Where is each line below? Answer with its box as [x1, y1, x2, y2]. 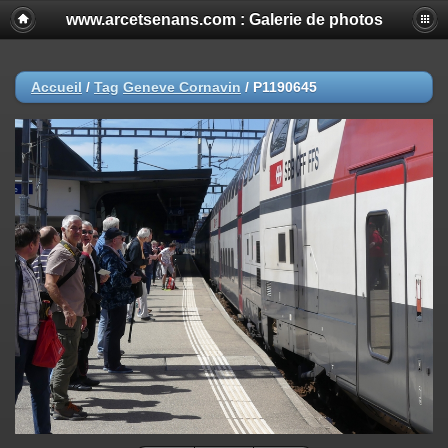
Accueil [31, 79, 82, 95]
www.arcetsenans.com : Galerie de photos [65, 11, 383, 28]
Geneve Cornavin [123, 79, 241, 95]
